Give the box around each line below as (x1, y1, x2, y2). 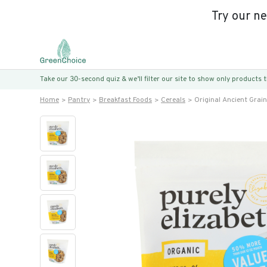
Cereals (161, 95, 185, 105)
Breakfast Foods (99, 95, 152, 105)
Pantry (68, 95, 90, 105)
